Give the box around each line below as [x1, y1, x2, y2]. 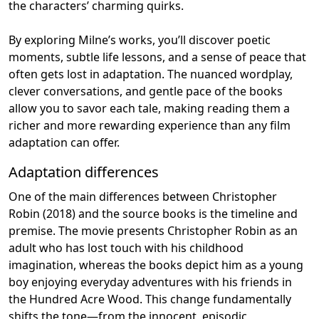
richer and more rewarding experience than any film [9, 117, 291, 133]
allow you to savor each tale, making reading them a [9, 100, 290, 116]
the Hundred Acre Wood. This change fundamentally [9, 291, 291, 307]
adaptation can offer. [9, 134, 120, 150]
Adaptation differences [9, 162, 159, 182]
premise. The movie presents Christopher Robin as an [9, 222, 298, 239]
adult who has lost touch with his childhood [9, 239, 244, 256]
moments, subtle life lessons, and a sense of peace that [9, 48, 306, 65]
